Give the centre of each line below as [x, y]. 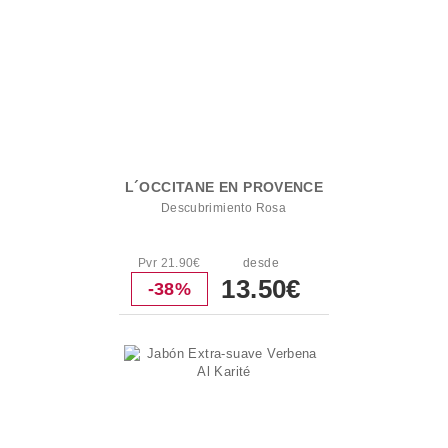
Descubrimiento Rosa [223, 208]
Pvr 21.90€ [169, 263]
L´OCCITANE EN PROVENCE [224, 187]
